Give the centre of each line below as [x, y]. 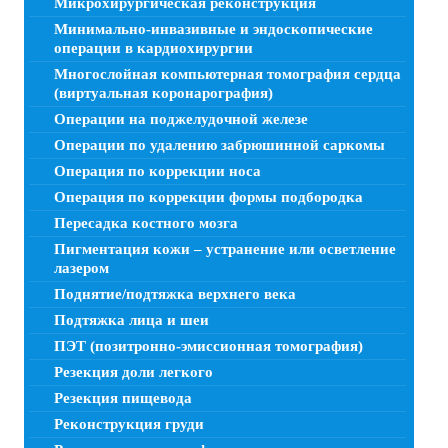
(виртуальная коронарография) [163, 92]
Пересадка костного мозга [146, 222]
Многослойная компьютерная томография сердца [227, 73]
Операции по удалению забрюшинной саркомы [219, 144]
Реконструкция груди [129, 423]
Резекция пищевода [123, 397]
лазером [81, 267]
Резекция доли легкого [133, 371]
